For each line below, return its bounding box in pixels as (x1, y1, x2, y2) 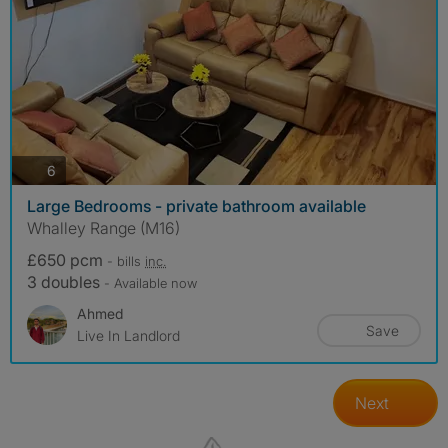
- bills (107, 253, 145, 270)
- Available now (104, 275, 197, 292)
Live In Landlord (77, 327, 180, 345)
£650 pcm (27, 250, 107, 271)
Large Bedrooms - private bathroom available (27, 196, 366, 217)
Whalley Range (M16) (27, 218, 180, 239)
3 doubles (27, 272, 104, 293)
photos (55, 160, 99, 178)
